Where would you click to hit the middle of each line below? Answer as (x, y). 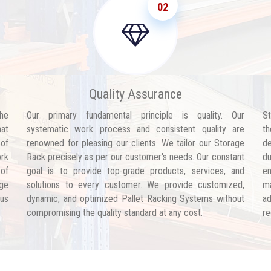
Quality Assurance (135, 94)
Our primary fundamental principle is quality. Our (135, 115)
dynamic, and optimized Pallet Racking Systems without (135, 199)
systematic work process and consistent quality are (135, 129)
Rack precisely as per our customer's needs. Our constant (135, 157)
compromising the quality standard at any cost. (115, 213)
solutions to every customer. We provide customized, (135, 185)
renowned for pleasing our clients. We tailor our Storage (135, 143)
